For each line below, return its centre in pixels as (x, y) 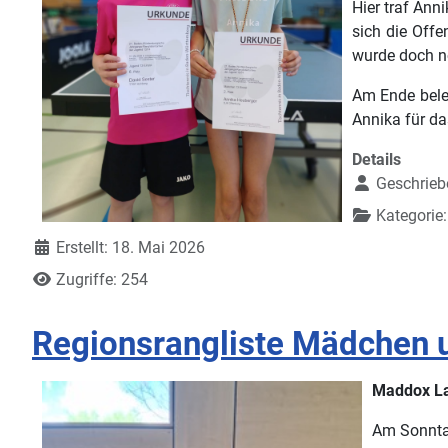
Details (376, 159)
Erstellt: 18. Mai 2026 (130, 247)
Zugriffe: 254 (102, 279)
